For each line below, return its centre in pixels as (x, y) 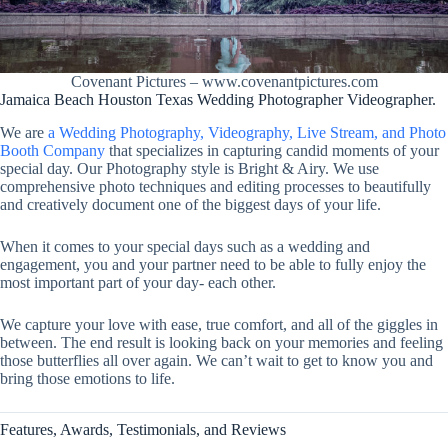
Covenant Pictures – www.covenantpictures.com (224, 82)
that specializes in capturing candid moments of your (272, 150)
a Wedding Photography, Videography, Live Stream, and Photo (247, 132)
